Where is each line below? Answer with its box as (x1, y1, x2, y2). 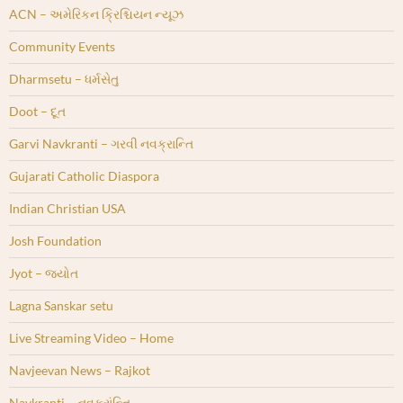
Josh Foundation (9, 233, 102, 249)
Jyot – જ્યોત (9, 265, 78, 282)
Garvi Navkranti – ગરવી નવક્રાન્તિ (9, 136, 193, 152)
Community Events (9, 39, 115, 55)
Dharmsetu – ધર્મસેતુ (9, 71, 119, 87)
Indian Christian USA (9, 201, 126, 217)
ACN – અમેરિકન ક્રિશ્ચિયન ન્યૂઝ (9, 6, 184, 22)
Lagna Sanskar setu (9, 298, 113, 314)
